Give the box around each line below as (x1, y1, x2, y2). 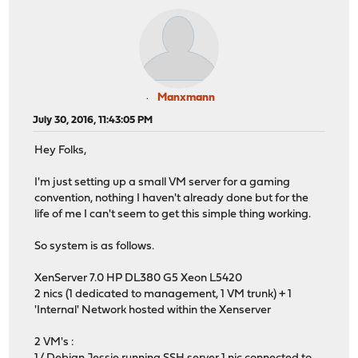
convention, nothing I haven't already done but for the (34, 193, 309, 205)
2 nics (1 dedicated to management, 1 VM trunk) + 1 (34, 288, 292, 301)
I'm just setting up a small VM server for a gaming (34, 177, 291, 189)
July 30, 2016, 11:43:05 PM (33, 114, 153, 125)
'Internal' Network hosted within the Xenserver (34, 304, 272, 317)
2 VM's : (34, 336, 75, 349)
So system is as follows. (34, 241, 155, 253)
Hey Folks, (34, 145, 87, 157)
